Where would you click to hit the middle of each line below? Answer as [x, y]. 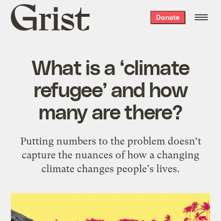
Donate [167, 17]
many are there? [110, 111]
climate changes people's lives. [110, 168]
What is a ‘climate [110, 66]
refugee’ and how [110, 89]
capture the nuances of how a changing [110, 155]
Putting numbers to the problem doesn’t [110, 141]
